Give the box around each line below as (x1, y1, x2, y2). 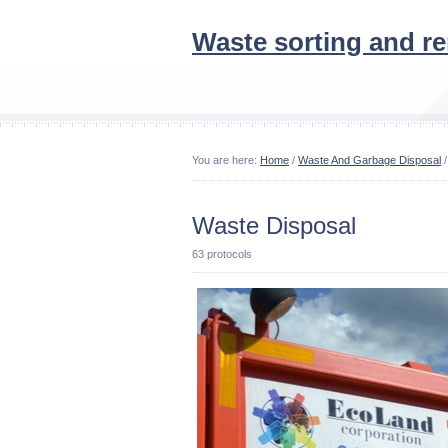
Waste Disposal (192, 212, 356, 239)
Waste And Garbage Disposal (298, 154, 441, 166)
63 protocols (192, 248, 252, 260)
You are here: (192, 154, 260, 166)
